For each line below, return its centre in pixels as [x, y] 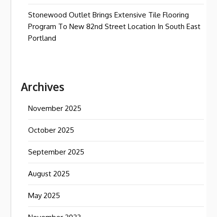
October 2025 [51, 130]
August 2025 [49, 174]
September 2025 [56, 152]
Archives [43, 87]
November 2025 [55, 108]
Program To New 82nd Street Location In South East [115, 26]
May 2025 [44, 195]
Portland [42, 38]
